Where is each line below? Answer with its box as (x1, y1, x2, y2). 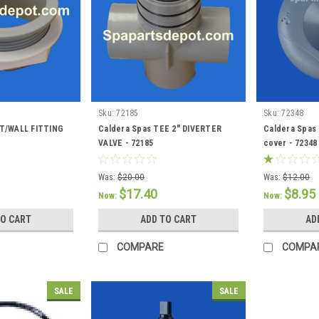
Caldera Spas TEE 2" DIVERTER (98, 124, 222, 135)
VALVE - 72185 (98, 138, 154, 149)
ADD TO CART (140, 214, 197, 226)
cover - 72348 (263, 138, 318, 149)
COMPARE (117, 241, 164, 253)
